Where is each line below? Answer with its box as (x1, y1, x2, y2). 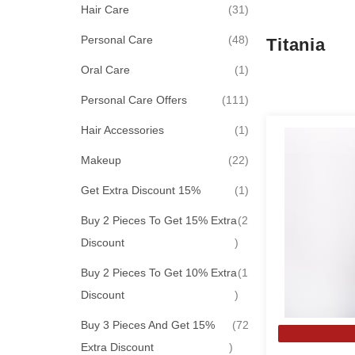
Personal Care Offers (81, 94, 187, 106)
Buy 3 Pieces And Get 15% (81, 319, 215, 331)
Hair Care (81, 3, 129, 16)
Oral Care (81, 63, 130, 76)
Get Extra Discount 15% (81, 184, 200, 197)
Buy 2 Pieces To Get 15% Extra (81, 214, 237, 227)
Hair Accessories (81, 124, 164, 136)
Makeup (81, 154, 121, 166)
